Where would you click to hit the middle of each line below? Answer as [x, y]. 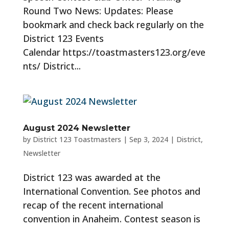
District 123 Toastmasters [77, 139]
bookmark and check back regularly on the [113, 25]
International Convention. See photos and [111, 191]
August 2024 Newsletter [76, 128]
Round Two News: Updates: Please [98, 11]
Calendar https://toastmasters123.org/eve [114, 52]
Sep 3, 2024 [148, 139]
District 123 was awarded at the [91, 177]
